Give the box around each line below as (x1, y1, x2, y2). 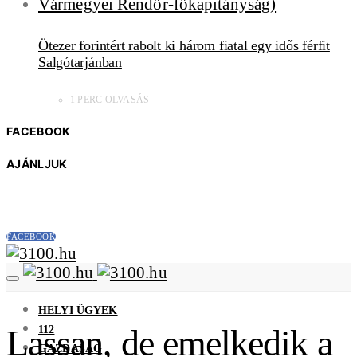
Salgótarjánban (38, 53, 122, 70)
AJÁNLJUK (6, 156, 68, 171)
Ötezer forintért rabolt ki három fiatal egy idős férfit (38, 37, 330, 53)
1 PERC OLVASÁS (70, 93, 150, 105)
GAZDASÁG (38, 341, 103, 355)
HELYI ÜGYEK (38, 303, 118, 316)
